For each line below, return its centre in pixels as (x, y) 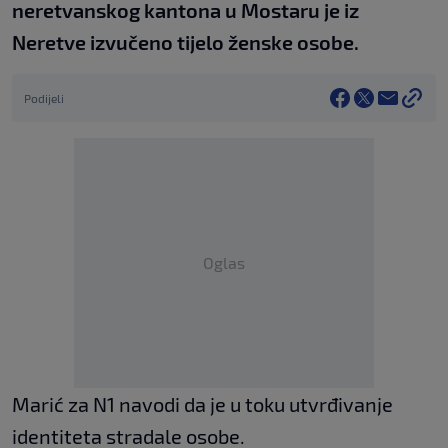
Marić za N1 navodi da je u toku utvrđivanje (202, 404)
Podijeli (44, 98)
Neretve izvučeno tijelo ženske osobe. (185, 42)
